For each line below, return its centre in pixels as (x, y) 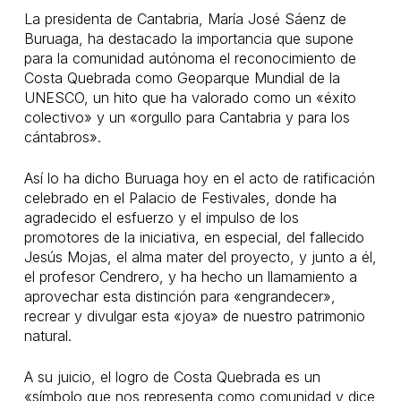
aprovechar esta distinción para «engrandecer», (179, 296)
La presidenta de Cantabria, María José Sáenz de (185, 19)
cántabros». (62, 137)
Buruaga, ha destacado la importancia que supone (188, 38)
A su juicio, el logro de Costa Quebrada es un (172, 377)
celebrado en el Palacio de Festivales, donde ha (180, 198)
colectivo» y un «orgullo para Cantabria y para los (187, 117)
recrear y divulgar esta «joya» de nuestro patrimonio (194, 316)
